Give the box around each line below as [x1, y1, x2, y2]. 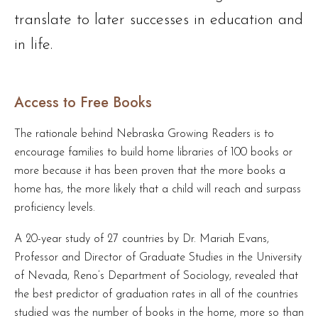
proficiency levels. [14, 202, 95, 214]
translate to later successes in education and [14, 12, 303, 29]
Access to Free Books [14, 92, 152, 113]
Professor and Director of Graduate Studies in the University [14, 252, 302, 264]
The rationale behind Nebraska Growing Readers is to [14, 128, 274, 141]
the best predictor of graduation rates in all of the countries [14, 289, 298, 301]
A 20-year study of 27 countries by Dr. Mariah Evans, [14, 234, 269, 246]
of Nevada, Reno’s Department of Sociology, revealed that [14, 270, 298, 283]
